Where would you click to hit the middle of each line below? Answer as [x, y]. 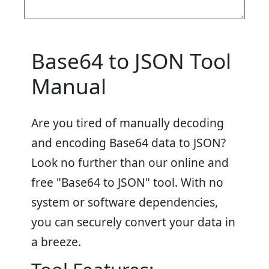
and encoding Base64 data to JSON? [128, 143]
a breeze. [56, 242]
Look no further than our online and [130, 162]
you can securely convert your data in [133, 222]
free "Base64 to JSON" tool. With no [127, 182]
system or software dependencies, [125, 202]
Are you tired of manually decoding [128, 123]
